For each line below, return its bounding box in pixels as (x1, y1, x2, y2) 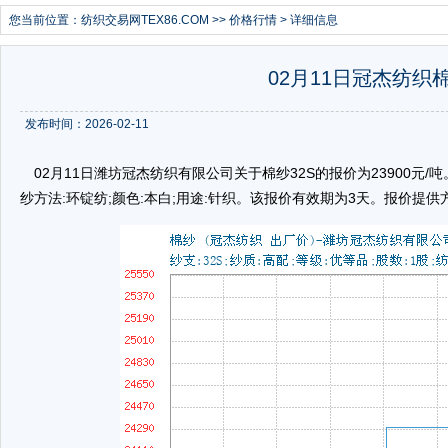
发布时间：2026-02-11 (25, 117, 149, 131)
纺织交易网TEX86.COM (81, 13, 209, 27)
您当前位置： (9, 13, 81, 27)
